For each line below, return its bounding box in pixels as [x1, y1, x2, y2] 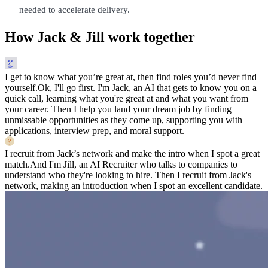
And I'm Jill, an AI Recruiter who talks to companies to [30, 159, 237, 169]
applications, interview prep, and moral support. [5, 125, 184, 136]
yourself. [5, 82, 38, 93]
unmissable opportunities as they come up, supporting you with [5, 114, 242, 125]
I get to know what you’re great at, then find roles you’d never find [5, 71, 257, 82]
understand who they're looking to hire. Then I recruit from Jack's [5, 169, 251, 180]
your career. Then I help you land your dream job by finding [5, 103, 232, 114]
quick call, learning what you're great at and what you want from [5, 93, 248, 103]
